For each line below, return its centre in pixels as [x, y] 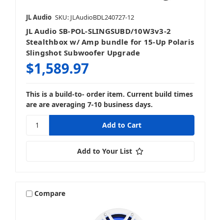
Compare [50, 193]
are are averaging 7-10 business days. [89, 104]
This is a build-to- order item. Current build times [109, 94]
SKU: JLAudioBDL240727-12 [94, 17]
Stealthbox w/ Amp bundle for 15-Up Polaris [110, 41]
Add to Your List [104, 151]
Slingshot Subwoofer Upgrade [83, 52]
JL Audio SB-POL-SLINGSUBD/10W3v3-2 [98, 31]
